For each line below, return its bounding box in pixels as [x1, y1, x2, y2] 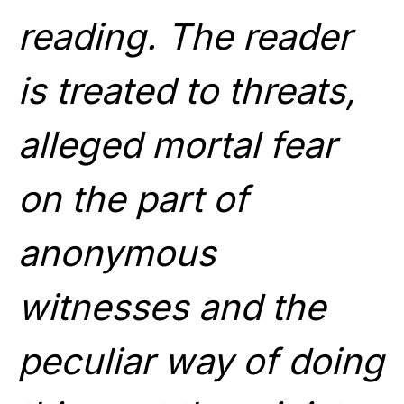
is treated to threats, [18, 68, 356, 113]
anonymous [18, 230, 216, 275]
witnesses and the [18, 284, 326, 329]
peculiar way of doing [18, 338, 384, 383]
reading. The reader [18, 14, 352, 59]
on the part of [18, 176, 248, 221]
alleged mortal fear [18, 122, 336, 167]
